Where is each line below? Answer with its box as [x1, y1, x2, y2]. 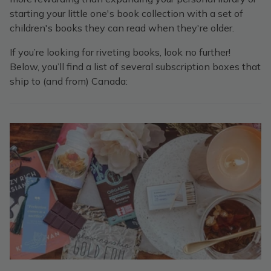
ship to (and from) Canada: [10, 75, 128, 87]
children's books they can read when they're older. [10, 22, 234, 34]
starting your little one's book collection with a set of [10, 7, 243, 19]
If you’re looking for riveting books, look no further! [10, 46, 230, 58]
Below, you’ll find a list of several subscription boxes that [10, 60, 261, 73]
